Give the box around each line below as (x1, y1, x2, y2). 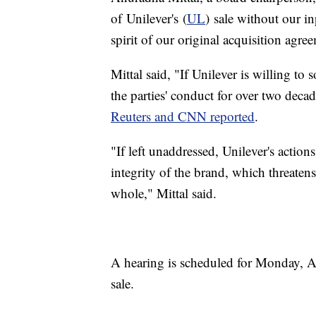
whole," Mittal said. (111, 184, 217, 202)
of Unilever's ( (111, 9, 187, 28)
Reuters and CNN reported (111, 107, 255, 126)
